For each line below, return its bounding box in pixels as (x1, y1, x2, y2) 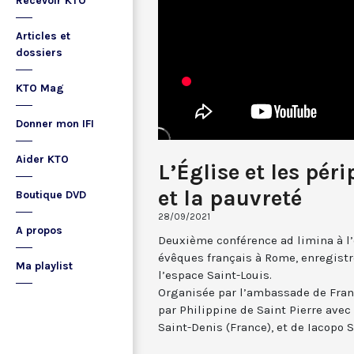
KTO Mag (16, 81, 64, 95)
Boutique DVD (16, 188, 86, 201)
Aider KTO (16, 153, 69, 166)
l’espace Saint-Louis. (158, 267, 272, 282)
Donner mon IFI (16, 117, 94, 130)
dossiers (16, 46, 62, 59)
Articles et (16, 29, 70, 43)
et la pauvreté (158, 184, 302, 211)
